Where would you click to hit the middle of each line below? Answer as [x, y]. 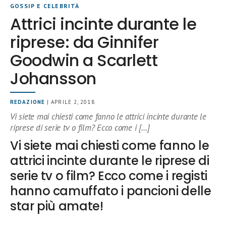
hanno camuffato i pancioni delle [111, 191]
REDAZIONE [27, 102]
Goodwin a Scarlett [84, 60]
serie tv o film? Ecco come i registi [109, 176]
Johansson [53, 78]
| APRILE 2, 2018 [70, 102]
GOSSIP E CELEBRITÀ [45, 6]
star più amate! [57, 206]
